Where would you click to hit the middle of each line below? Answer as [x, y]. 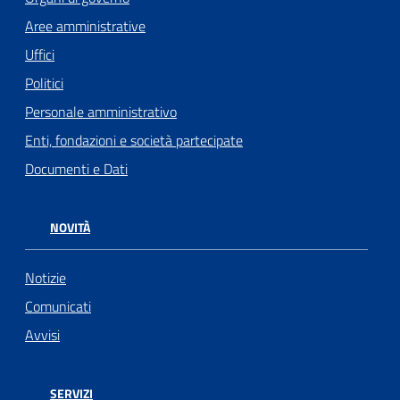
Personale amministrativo [101, 112]
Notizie [46, 277]
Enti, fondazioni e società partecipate [134, 141]
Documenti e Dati [76, 169]
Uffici [40, 55]
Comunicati [58, 306]
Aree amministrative [85, 26]
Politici [44, 83]
